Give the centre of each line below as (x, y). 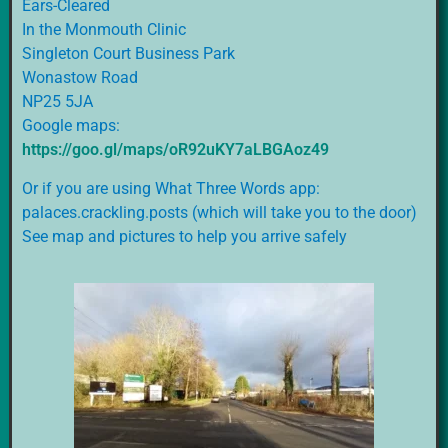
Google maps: (70, 126)
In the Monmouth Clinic (103, 30)
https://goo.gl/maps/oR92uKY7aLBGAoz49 (175, 150)
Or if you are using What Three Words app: (170, 188)
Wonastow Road (79, 78)
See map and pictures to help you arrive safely (184, 236)
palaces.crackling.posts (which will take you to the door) (219, 212)
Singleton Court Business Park (128, 54)
